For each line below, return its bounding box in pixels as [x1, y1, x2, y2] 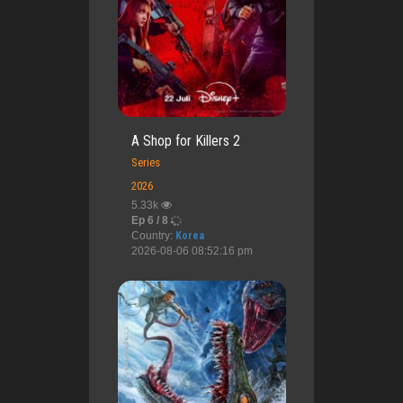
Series [130, 156, 160, 170]
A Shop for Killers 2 [130, 132, 240, 150]
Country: [130, 229, 175, 243]
